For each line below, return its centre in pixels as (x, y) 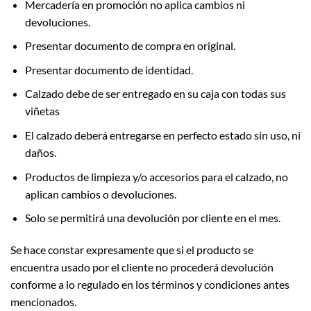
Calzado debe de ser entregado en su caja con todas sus (155, 94)
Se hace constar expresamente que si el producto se (132, 249)
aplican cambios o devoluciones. (100, 194)
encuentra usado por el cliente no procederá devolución (142, 267)
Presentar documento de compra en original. (130, 46)
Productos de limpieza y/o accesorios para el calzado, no (156, 176)
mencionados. (43, 301)
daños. (40, 152)
